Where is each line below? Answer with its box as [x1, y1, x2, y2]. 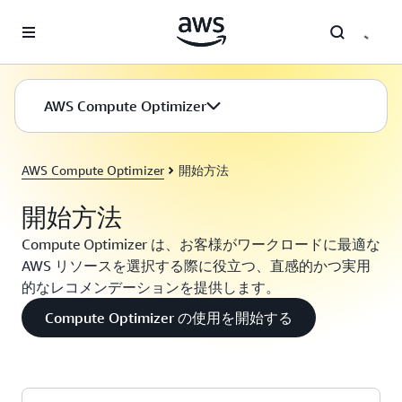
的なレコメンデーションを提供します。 [22, 278, 280, 296]
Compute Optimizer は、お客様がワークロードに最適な [22, 235, 380, 253]
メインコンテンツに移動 [8, 11, 146, 25]
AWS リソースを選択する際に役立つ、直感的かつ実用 [22, 257, 371, 275]
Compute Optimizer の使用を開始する [45, 309, 293, 327]
